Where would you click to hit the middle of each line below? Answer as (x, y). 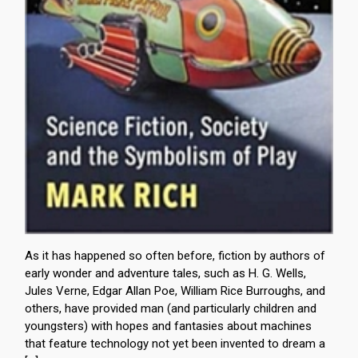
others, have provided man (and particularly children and (171, 308)
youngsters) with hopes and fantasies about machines (168, 326)
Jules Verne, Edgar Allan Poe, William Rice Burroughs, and (175, 291)
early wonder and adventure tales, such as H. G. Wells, (165, 273)
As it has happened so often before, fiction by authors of (175, 256)
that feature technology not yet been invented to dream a (175, 344)
